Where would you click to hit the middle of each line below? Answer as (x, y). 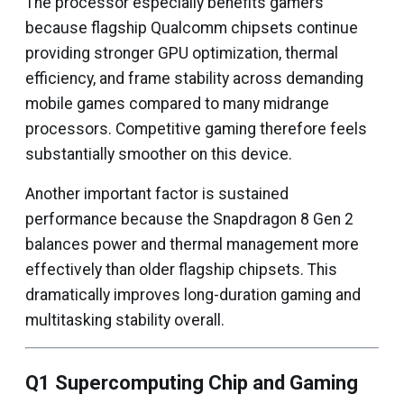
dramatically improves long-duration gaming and (193, 295)
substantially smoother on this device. (159, 154)
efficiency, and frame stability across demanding (194, 78)
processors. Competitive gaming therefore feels (196, 129)
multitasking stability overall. (125, 320)
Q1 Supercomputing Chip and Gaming (192, 383)
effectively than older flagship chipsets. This (181, 270)
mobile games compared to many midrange (177, 104)
